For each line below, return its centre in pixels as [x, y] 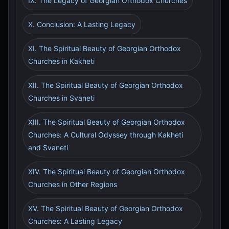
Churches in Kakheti [61, 61]
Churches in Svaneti [61, 98]
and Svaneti [48, 147]
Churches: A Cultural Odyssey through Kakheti [106, 135]
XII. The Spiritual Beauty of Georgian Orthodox [106, 85]
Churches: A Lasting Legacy [75, 221]
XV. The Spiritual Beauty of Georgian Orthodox [106, 208]
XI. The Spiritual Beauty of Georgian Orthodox [105, 48]
